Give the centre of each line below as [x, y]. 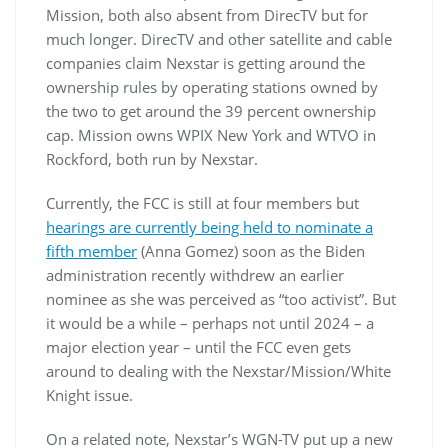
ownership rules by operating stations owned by [212, 87]
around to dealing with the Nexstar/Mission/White [218, 371]
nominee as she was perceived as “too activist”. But [221, 299]
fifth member [91, 251]
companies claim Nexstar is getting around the [205, 63]
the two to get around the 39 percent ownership [211, 111]
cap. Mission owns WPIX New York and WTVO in [211, 135]
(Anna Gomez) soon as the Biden [251, 251]
